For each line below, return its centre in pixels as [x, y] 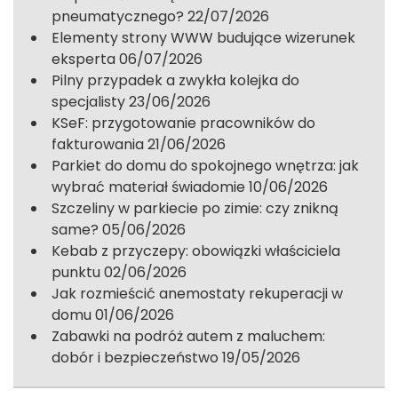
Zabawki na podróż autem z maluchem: [188, 336]
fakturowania [98, 144]
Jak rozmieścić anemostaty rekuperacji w [197, 293]
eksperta [84, 59]
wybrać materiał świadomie [148, 187]
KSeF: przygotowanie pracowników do [183, 123]
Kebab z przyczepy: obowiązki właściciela [196, 251]
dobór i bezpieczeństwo [135, 357]
